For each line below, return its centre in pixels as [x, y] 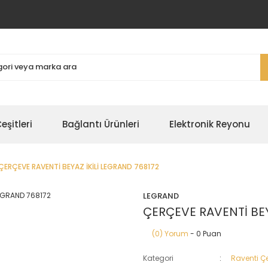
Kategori [158, 258]
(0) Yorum [170, 234]
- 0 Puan [205, 234]
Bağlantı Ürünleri [101, 124]
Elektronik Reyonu [210, 124]
